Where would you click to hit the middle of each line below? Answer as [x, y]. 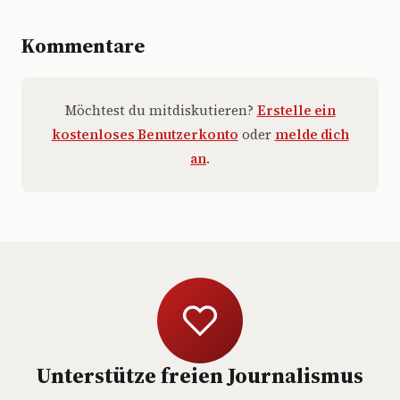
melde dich [312, 134]
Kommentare [83, 46]
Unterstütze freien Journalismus [200, 375]
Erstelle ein [296, 110]
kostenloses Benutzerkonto [145, 134]
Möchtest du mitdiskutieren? [161, 110]
